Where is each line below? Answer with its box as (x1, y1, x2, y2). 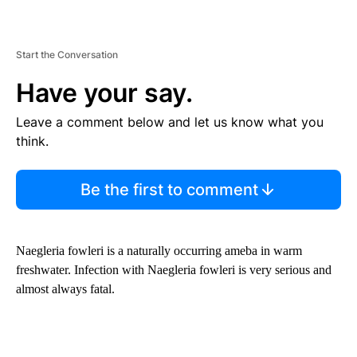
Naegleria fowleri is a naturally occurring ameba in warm (16, 243, 302, 257)
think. (16, 132, 49, 149)
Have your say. (16, 76, 193, 108)
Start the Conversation (16, 48, 118, 61)
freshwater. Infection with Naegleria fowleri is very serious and (16, 262, 331, 277)
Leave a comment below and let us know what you (16, 113, 324, 130)
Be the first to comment (80, 179, 258, 199)
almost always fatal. (16, 281, 115, 296)
